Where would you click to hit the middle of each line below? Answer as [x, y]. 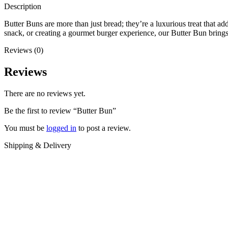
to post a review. [104, 128]
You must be [25, 128]
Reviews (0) [24, 50]
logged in [61, 128]
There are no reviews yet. [45, 94]
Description [23, 7]
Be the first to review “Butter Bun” [60, 111]
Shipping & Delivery [38, 146]
